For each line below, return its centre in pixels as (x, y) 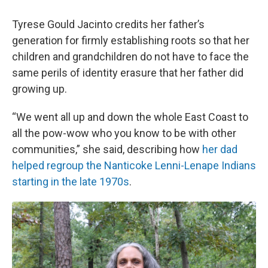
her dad (220, 149)
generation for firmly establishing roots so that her (131, 40)
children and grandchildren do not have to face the (130, 57)
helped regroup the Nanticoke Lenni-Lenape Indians (134, 165)
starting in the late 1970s (71, 182)
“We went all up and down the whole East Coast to (130, 117)
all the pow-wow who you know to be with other (124, 133)
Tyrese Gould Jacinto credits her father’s (108, 24)
